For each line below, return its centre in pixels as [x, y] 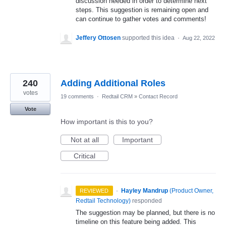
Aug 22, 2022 [199, 38]
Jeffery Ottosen [98, 38]
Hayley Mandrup [144, 190]
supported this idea [149, 38]
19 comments [77, 96]
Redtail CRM [117, 96]
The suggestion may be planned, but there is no [145, 212]
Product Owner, [192, 190]
